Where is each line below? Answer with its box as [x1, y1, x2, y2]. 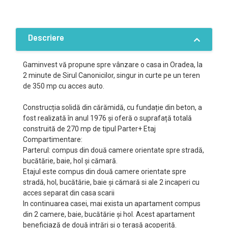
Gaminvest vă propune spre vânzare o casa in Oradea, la [23, 61, 203, 69]
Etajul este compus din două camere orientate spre [23, 167, 186, 176]
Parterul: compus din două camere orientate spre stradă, [23, 146, 204, 154]
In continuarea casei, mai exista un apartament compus [23, 199, 201, 208]
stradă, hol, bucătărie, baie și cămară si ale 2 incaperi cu [23, 178, 199, 186]
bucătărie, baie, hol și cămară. [23, 157, 118, 165]
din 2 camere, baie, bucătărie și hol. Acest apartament [23, 210, 195, 218]
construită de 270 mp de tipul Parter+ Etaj [23, 125, 156, 133]
